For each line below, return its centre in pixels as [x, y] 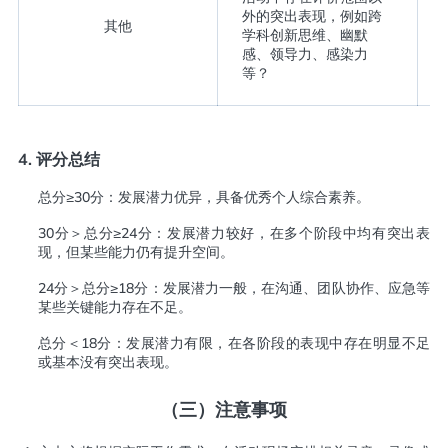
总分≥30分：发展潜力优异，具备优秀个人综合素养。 [203, 197]
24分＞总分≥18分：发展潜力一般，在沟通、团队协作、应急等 [234, 287]
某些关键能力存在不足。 [114, 306]
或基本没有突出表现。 [107, 361]
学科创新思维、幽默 [304, 34]
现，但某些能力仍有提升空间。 [135, 252]
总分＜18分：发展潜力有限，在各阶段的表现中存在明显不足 [234, 342]
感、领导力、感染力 [304, 53]
